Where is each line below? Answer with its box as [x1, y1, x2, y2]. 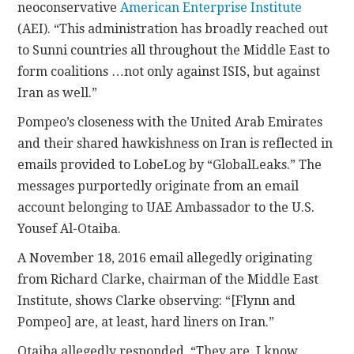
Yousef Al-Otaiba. [17, 220, 122, 236]
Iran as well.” [17, 85, 98, 100]
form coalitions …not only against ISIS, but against [17, 63, 321, 79]
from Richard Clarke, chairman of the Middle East [17, 271, 319, 287]
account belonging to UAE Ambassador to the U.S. [17, 199, 315, 215]
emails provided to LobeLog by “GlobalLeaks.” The [17, 156, 322, 172]
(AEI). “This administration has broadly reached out [17, 21, 329, 36]
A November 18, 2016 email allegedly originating [17, 250, 313, 265]
